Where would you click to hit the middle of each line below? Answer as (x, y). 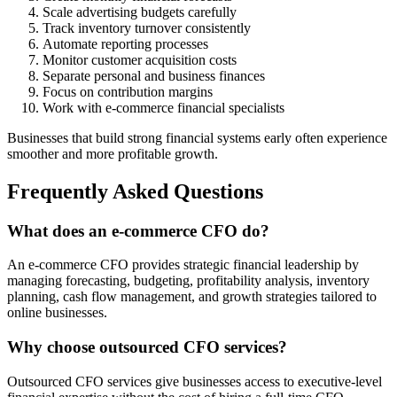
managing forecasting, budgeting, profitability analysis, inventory (188, 281)
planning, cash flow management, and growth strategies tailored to (192, 297)
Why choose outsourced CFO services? (147, 347)
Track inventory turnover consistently (147, 27)
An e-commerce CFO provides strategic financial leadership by (183, 265)
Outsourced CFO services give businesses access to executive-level (195, 381)
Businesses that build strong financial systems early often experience (197, 137)
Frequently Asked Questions (135, 191)
